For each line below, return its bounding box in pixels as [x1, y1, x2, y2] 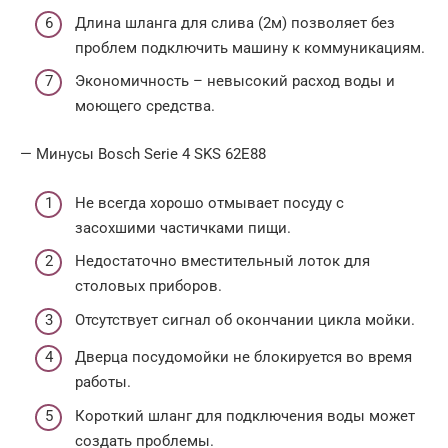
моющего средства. [75, 97, 215, 116]
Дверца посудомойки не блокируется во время [75, 348, 412, 367]
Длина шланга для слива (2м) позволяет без [75, 13, 395, 32]
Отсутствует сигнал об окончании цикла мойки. [75, 310, 415, 329]
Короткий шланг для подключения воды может [75, 406, 415, 425]
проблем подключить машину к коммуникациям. [75, 38, 425, 57]
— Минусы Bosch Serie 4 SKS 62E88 [20, 145, 266, 164]
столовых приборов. [75, 277, 222, 296]
